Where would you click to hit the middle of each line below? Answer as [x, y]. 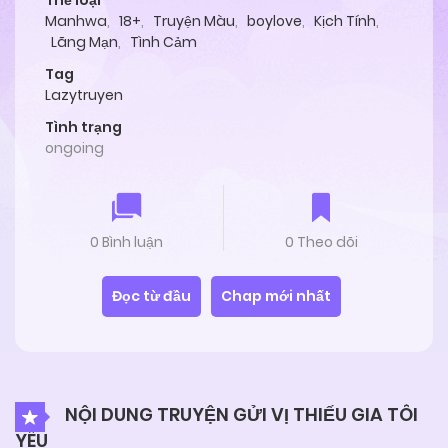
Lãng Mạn [84, 42]
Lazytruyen [84, 95]
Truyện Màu [194, 21]
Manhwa [76, 21]
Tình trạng [83, 127]
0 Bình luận [126, 242]
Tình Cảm [163, 42]
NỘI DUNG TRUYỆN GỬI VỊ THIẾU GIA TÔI [239, 414]
